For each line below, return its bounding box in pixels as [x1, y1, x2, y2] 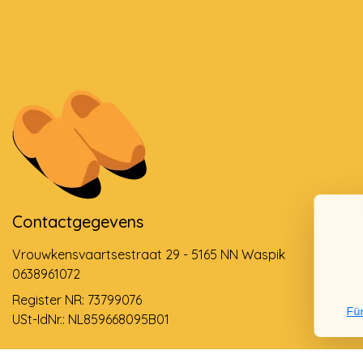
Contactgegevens [12, 211, 143, 232]
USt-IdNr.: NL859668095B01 [12, 310, 169, 327]
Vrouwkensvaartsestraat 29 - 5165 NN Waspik [12, 246, 285, 263]
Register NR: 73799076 [12, 291, 142, 308]
